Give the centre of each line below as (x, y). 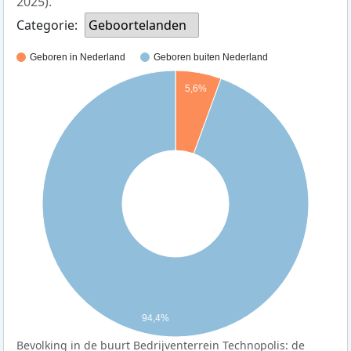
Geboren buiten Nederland (211, 58)
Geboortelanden (138, 25)
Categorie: (47, 25)
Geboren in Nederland (78, 58)
